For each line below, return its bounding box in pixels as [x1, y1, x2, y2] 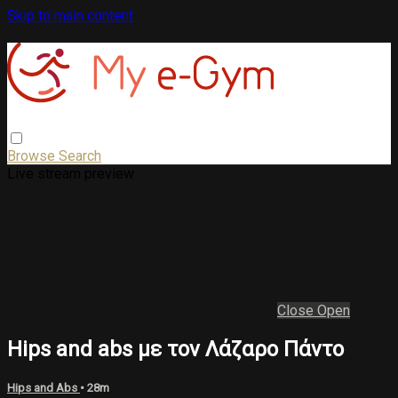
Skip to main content [7, 7, 133, 24]
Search [59, 147, 101, 164]
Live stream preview [7, 164, 134, 182]
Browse [7, 147, 59, 164]
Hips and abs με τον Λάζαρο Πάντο [7, 336, 344, 362]
